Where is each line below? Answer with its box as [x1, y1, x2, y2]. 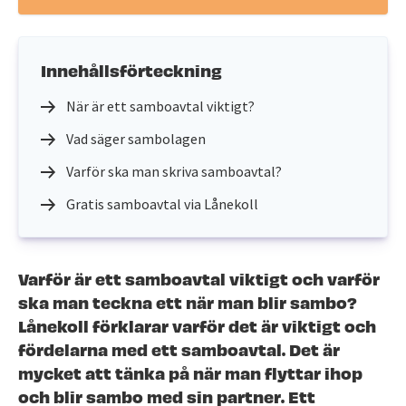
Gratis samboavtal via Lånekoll [66, 195, 258, 213]
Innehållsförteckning [41, 58, 222, 81]
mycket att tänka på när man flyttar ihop [18, 361, 362, 383]
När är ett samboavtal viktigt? [66, 97, 255, 115]
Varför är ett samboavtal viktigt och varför [18, 266, 380, 289]
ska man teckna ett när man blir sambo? [18, 290, 357, 313]
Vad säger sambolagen [66, 130, 206, 148]
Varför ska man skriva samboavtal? [66, 162, 282, 180]
